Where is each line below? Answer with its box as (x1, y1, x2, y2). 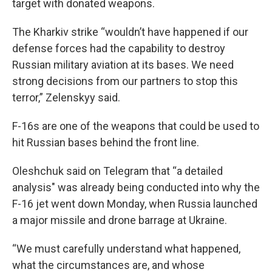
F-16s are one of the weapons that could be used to (12, 120, 259, 132)
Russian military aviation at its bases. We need (12, 58, 234, 71)
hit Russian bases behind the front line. (12, 136, 199, 149)
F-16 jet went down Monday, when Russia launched (12, 197, 257, 210)
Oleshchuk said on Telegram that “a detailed (12, 165, 223, 177)
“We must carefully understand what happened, (12, 242, 240, 255)
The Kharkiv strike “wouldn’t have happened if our (12, 25, 248, 38)
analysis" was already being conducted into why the (12, 181, 260, 194)
